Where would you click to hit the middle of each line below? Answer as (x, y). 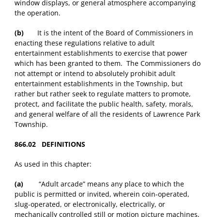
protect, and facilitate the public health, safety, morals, (104, 104)
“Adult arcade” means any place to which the (104, 184)
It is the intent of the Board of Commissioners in (108, 33)
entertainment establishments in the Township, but (99, 84)
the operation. (38, 13)
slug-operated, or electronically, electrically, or (90, 204)
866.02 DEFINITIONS (50, 144)
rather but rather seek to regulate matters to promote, (103, 94)
